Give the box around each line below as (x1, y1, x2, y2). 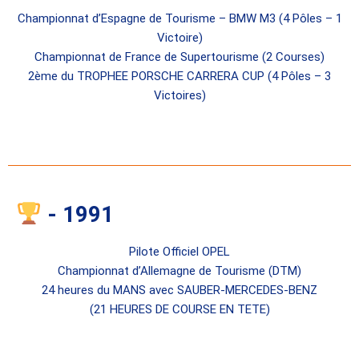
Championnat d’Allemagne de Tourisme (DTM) (58, 263, 301, 278)
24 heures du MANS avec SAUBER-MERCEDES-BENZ (42, 282, 317, 297)
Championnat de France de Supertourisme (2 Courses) (34, 49, 325, 64)
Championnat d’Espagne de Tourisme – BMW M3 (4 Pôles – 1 (17, 10, 342, 26)
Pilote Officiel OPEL (129, 244, 230, 259)
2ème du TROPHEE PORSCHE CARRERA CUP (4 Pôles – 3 (28, 68, 331, 83)
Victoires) (153, 87, 206, 103)
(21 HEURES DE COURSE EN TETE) (89, 301, 270, 317)
